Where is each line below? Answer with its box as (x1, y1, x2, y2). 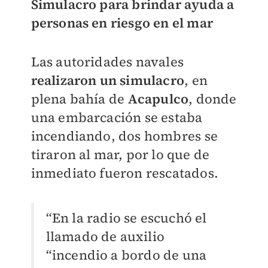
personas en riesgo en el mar (31, 14, 214, 32)
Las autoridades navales (31, 53, 184, 71)
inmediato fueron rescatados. (31, 164, 219, 182)
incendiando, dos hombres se (31, 127, 218, 145)
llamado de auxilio (45, 227, 165, 246)
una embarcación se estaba (31, 108, 203, 127)
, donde (188, 90, 237, 108)
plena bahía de (31, 90, 128, 108)
